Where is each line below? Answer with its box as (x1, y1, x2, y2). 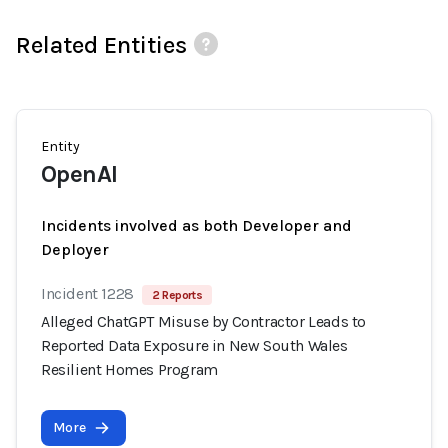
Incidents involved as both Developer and (41, 216, 352, 235)
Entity (41, 138, 80, 155)
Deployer (41, 240, 109, 259)
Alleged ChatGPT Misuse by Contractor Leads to (41, 312, 367, 331)
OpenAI (41, 160, 118, 188)
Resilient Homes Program (41, 360, 218, 379)
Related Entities (16, 31, 187, 59)
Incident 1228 (41, 284, 134, 303)
